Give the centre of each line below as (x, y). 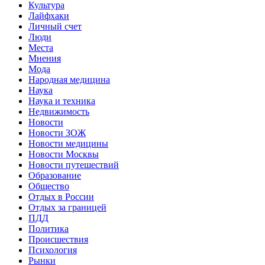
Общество (49, 186)
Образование (55, 176)
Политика (49, 229)
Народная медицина (69, 80)
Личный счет (55, 27)
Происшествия (58, 240)
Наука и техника (62, 101)
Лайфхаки (49, 16)
